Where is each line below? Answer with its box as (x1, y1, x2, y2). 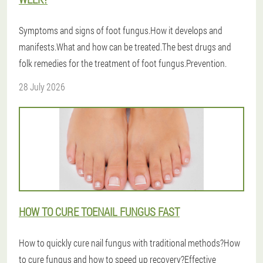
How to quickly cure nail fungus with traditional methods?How (19, 236, 240, 249)
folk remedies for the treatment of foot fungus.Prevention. (19, 56, 227, 69)
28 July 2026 (19, 80, 65, 93)
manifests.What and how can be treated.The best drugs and (19, 40, 231, 53)
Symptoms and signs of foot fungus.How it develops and (19, 23, 222, 36)
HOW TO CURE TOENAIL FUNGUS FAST (19, 204, 180, 219)
